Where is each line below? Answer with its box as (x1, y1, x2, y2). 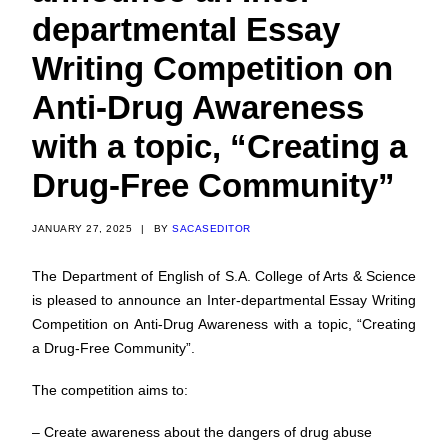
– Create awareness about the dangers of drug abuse (32, 424, 372, 440)
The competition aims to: (32, 382, 188, 398)
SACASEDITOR (172, 223, 251, 234)
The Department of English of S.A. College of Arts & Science (32, 268, 416, 284)
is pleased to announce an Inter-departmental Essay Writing (32, 292, 416, 308)
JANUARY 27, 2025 (32, 223, 132, 234)
